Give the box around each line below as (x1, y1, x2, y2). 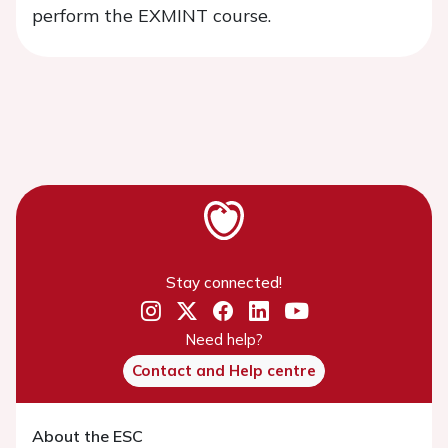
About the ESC (32, 425, 143, 446)
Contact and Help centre (132, 360, 316, 380)
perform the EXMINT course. (32, 4, 271, 27)
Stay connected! (166, 272, 282, 292)
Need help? (185, 329, 263, 349)
